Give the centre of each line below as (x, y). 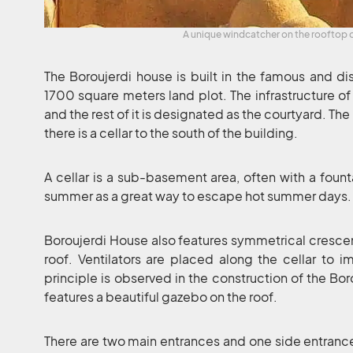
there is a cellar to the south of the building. (171, 132)
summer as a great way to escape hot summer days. (198, 195)
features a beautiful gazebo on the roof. (161, 296)
